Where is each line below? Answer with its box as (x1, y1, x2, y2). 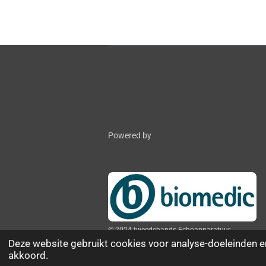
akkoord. (8, 249, 48, 262)
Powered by (108, 130, 151, 140)
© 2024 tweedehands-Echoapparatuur (108, 225, 230, 234)
